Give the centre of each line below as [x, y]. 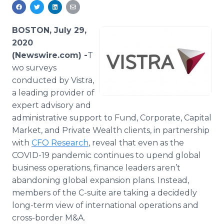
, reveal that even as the [136, 143]
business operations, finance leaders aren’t [96, 168]
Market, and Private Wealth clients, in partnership [111, 130]
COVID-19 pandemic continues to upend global [106, 155]
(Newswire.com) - [50, 55]
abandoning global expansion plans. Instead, [100, 180]
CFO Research [60, 143]
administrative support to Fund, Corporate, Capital [112, 118]
